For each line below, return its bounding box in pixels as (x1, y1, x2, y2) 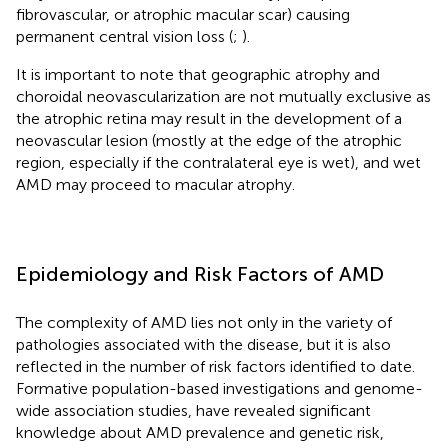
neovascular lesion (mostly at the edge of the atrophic (16, 130, 402, 150)
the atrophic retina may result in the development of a (16, 108, 402, 128)
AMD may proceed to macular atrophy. (16, 174, 295, 194)
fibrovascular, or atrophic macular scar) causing (16, 4, 350, 24)
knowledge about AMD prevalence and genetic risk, (16, 422, 384, 442)
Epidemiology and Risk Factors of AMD (16, 261, 384, 286)
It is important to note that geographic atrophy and (16, 64, 380, 84)
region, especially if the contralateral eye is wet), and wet (16, 152, 421, 172)
